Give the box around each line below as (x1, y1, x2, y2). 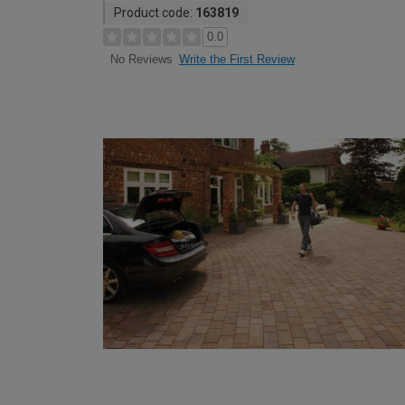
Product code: (114, 5, 195, 20)
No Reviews (109, 52, 173, 67)
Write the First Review (179, 52, 295, 66)
